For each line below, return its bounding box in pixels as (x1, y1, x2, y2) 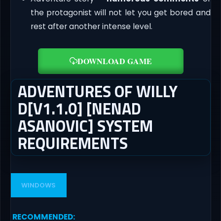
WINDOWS (21, 181, 56, 190)
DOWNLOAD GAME (77, 55, 152, 67)
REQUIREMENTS (17, 131, 128, 155)
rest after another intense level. (30, 21, 152, 32)
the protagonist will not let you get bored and (30, 7, 211, 18)
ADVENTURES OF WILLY (17, 79, 178, 103)
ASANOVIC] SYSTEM (17, 113, 153, 138)
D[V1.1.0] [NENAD (17, 96, 141, 120)
